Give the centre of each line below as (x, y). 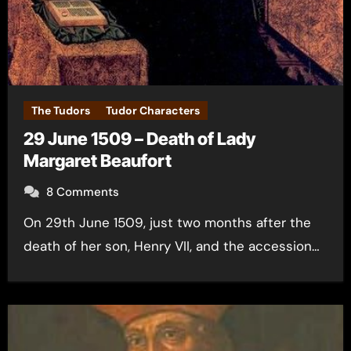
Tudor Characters (152, 110)
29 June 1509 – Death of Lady (139, 139)
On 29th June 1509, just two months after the (28, 223)
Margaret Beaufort (97, 161)
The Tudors (60, 110)
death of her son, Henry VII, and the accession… (171, 246)
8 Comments (82, 192)
